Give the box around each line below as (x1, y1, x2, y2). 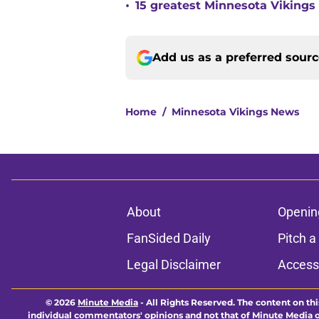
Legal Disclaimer (126, 257, 221, 273)
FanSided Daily (126, 231, 211, 246)
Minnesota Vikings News (172, 105, 299, 119)
